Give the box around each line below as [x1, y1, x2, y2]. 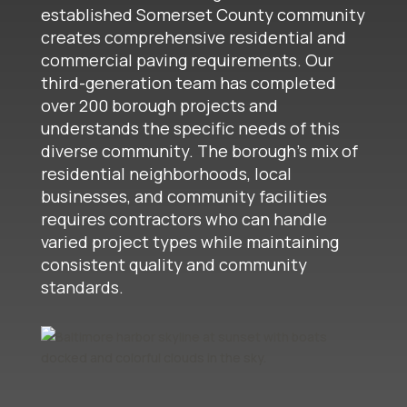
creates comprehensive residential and [40, 26, 346, 49]
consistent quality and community [40, 253, 307, 276]
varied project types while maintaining [40, 231, 339, 253]
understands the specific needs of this [40, 117, 340, 140]
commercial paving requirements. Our [40, 49, 333, 72]
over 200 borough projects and [40, 94, 278, 117]
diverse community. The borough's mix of [40, 140, 358, 163]
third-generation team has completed [40, 72, 336, 94]
